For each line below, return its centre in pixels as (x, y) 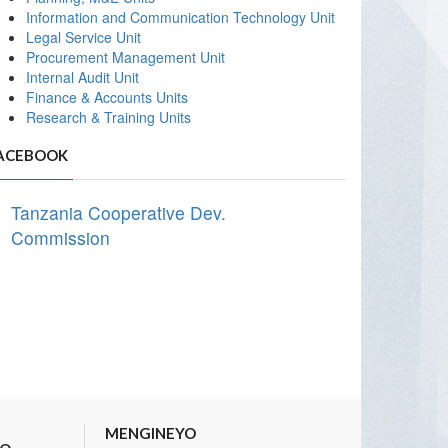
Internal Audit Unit (82, 77)
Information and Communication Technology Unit (180, 17)
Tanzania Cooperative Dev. (118, 212)
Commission (60, 237)
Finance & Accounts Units (107, 97)
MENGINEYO (150, 433)
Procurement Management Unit (125, 57)
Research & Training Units (108, 117)
